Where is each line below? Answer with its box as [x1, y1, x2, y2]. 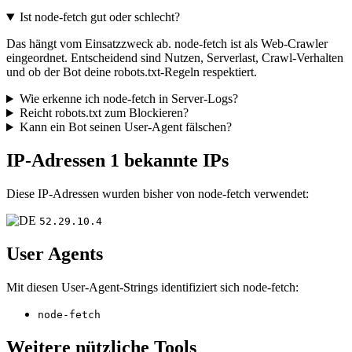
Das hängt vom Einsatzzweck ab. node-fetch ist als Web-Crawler [6, 37, 328, 51]
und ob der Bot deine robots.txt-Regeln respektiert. [6, 65, 257, 79]
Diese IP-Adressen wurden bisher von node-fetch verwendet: [6, 187, 309, 200]
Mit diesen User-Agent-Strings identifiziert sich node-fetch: [6, 280, 299, 294]
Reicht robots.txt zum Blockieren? [19, 106, 189, 120]
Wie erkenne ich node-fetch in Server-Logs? [19, 92, 238, 106]
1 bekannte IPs [110, 150, 229, 171]
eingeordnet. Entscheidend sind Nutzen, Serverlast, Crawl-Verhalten [6, 51, 343, 65]
